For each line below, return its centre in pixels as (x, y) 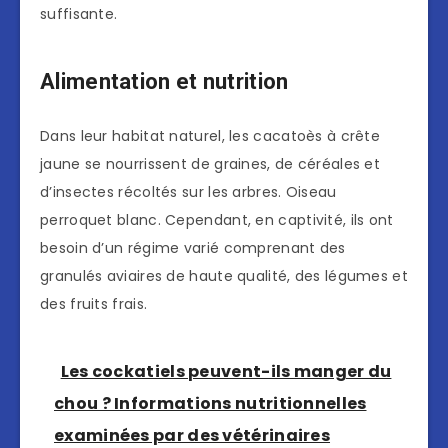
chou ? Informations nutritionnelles (210, 404)
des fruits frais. (94, 304)
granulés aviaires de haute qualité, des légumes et (224, 276)
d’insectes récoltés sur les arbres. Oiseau (188, 192)
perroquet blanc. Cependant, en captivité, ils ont (217, 220)
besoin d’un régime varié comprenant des (193, 248)
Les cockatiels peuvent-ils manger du (226, 372)
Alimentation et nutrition (164, 81)
